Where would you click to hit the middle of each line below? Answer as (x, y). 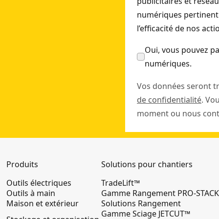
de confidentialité (169, 100)
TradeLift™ (121, 183)
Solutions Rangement (141, 203)
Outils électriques (39, 183)
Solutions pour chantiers (147, 164)
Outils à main (31, 193)
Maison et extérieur (43, 203)
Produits (22, 164)
